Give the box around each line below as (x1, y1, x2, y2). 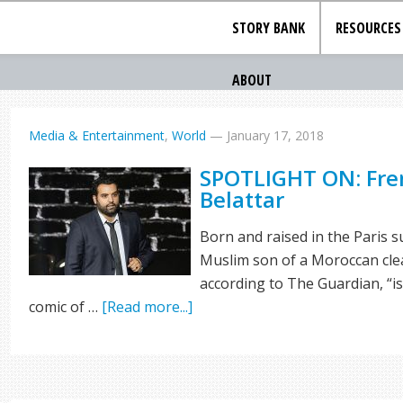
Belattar (200, 184, 285, 214)
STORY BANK (232, 18, 306, 38)
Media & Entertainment (29, 127, 166, 144)
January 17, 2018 (227, 127, 325, 144)
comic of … (29, 297, 103, 317)
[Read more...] (102, 297, 193, 317)
